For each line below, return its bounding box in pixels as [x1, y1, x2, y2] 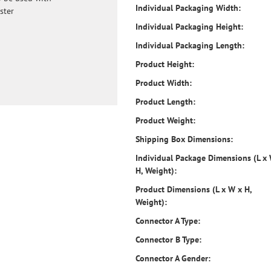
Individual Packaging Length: [135, 40, 244, 51]
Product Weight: [135, 115, 195, 126]
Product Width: [135, 77, 192, 88]
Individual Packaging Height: [135, 21, 243, 32]
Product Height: [135, 59, 194, 70]
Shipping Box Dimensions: [135, 134, 233, 145]
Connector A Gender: [135, 253, 211, 264]
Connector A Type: [135, 215, 200, 226]
